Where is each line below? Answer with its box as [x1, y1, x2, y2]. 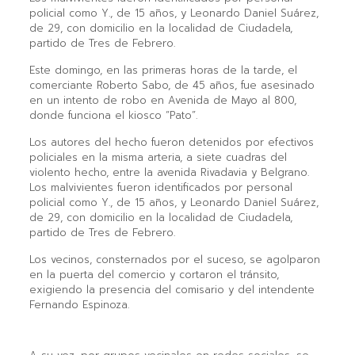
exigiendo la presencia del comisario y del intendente [29, 281, 315, 297]
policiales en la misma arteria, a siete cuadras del [29, 149, 287, 165]
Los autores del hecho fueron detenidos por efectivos [29, 134, 314, 150]
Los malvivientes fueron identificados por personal [29, 179, 292, 195]
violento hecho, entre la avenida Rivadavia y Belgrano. [29, 164, 309, 180]
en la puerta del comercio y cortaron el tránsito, [29, 266, 279, 282]
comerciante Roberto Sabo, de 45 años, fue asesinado [29, 77, 315, 93]
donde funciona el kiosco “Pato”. [29, 107, 197, 123]
